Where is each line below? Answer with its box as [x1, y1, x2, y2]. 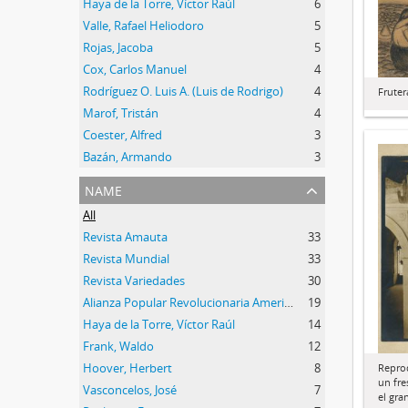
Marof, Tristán [83, 105, 158, 121]
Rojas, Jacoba [83, 39, 153, 56]
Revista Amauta [83, 229, 168, 245]
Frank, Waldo [83, 338, 154, 354]
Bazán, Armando [83, 148, 172, 165]
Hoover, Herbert [83, 360, 172, 376]
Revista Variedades [83, 272, 185, 289]
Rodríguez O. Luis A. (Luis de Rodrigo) [83, 83, 283, 99]
